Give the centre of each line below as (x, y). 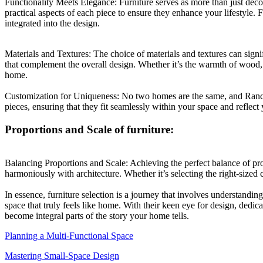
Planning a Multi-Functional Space (69, 235)
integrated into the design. (52, 23)
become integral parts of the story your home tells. (97, 215)
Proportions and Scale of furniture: (91, 129)
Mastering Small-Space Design (62, 255)
